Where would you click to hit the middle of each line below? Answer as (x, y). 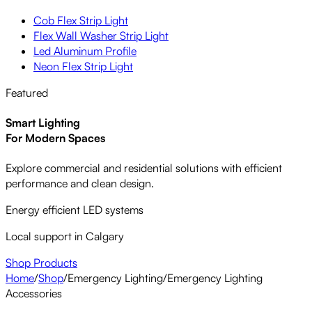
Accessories (34, 294)
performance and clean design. (80, 184)
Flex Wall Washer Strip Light (101, 35)
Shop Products (41, 263)
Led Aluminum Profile (85, 50)
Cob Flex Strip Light (81, 20)
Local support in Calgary (65, 236)
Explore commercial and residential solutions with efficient (144, 168)
